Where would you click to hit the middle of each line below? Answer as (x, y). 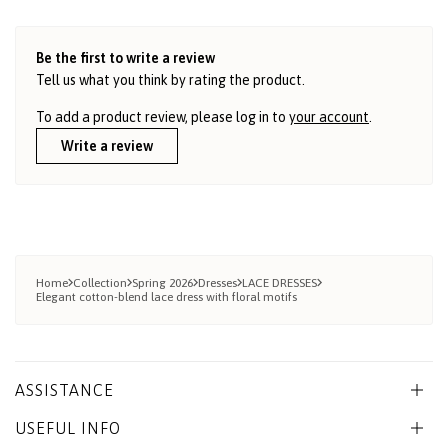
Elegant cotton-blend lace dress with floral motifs (166, 297)
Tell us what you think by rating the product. (170, 80)
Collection (100, 283)
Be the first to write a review (125, 58)
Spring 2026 (162, 283)
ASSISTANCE (64, 390)
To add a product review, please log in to (162, 117)
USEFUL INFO (68, 428)
